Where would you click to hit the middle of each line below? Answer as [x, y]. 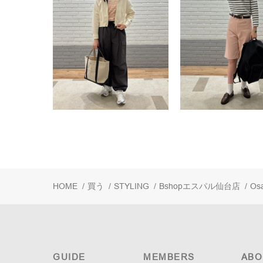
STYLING [131, 186]
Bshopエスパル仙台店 [200, 186]
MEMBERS [169, 257]
